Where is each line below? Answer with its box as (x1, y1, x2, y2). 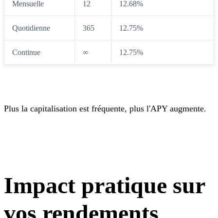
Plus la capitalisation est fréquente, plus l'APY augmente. (4, 103, 206, 113)
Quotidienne (12, 23, 50, 32)
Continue (12, 48, 40, 56)
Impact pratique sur (4, 172, 205, 198)
